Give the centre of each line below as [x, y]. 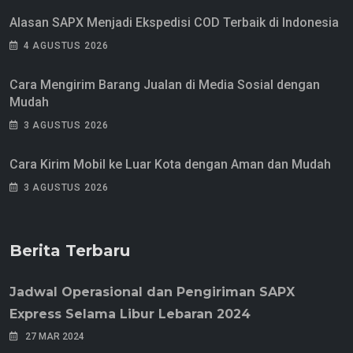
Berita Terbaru [70, 251]
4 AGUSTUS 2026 [66, 46]
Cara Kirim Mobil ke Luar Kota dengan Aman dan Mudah [170, 165]
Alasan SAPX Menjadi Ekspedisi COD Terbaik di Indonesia [174, 23]
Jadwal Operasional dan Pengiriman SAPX [152, 292]
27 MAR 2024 [54, 337]
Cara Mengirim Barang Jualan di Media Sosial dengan [165, 85]
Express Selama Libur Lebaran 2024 [130, 314]
